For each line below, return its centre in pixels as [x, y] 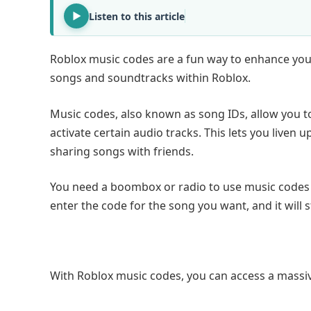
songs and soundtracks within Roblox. [150, 78]
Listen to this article [137, 16]
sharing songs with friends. [122, 151]
